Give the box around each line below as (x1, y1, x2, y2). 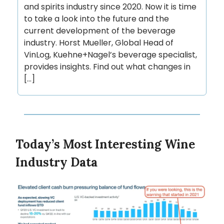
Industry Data (15, 154, 97, 170)
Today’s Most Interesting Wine (15, 136, 195, 152)
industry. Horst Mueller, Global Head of (24, 37, 173, 49)
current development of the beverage (24, 25, 175, 37)
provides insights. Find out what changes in (24, 61, 190, 73)
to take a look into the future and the (24, 13, 169, 25)
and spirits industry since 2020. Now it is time (24, 1, 196, 13)
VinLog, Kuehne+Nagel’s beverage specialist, (24, 49, 197, 61)
